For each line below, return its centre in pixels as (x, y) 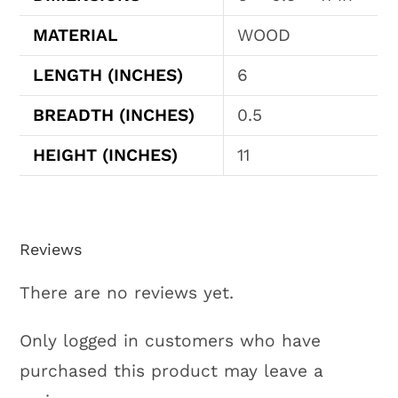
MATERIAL (76, 35)
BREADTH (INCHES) (114, 115)
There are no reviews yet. (127, 293)
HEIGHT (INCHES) (106, 155)
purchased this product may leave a (172, 371)
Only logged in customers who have (171, 341)
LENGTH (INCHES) (108, 75)
